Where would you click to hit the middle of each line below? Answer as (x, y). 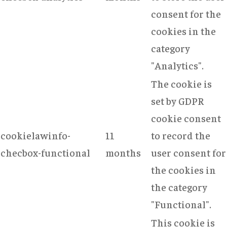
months (123, 152)
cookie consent (186, 118)
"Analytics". (177, 65)
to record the (181, 135)
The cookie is (181, 83)
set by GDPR (177, 100)
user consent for (188, 152)
